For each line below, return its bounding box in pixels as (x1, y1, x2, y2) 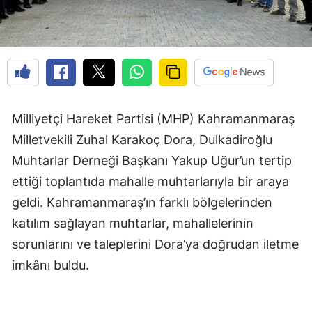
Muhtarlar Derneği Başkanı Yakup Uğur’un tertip (12, 153, 292, 169)
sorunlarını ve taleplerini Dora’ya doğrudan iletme (12, 237, 299, 252)
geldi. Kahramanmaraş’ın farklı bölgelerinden (12, 195, 272, 210)
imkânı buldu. (12, 258, 89, 273)
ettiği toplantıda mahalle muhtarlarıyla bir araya (12, 174, 289, 189)
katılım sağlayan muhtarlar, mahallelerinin (12, 216, 253, 231)
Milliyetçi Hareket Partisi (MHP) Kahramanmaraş (12, 111, 295, 127)
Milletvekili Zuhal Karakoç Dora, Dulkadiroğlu (12, 132, 272, 148)
